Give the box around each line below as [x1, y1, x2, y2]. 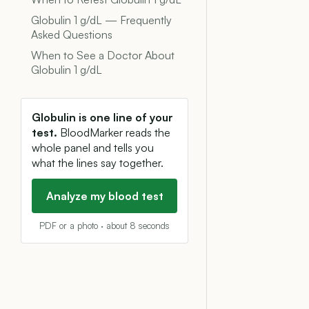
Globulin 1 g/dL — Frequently [31, 13, 172, 27]
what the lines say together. [32, 156, 163, 170]
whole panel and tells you [32, 141, 154, 154]
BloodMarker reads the [57, 126, 170, 139]
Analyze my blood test [46, 189, 163, 203]
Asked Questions [31, 28, 112, 41]
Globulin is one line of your [32, 110, 173, 124]
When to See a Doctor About [31, 48, 175, 62]
